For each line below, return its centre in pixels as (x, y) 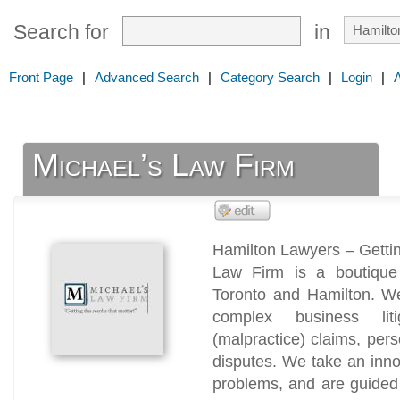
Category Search (270, 77)
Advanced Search (147, 77)
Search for (61, 33)
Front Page (41, 77)
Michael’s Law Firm (164, 165)
